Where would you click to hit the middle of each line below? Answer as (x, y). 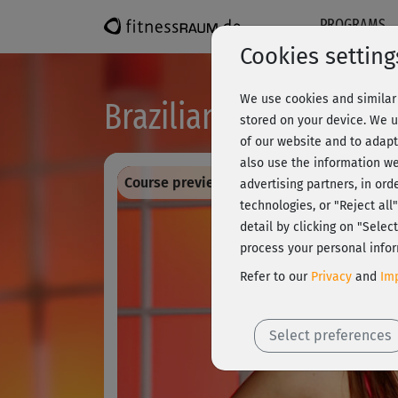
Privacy (331, 277)
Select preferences (330, 335)
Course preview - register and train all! (250, 182)
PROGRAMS (353, 25)
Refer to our (275, 277)
